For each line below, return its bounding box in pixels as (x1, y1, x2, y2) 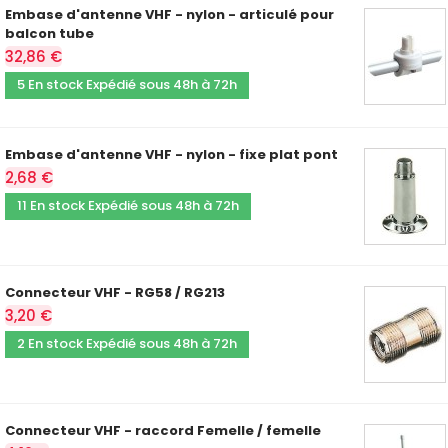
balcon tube (5, 23, 94, 43)
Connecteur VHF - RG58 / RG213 (5, 282, 225, 302)
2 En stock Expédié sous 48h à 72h (17, 333, 237, 353)
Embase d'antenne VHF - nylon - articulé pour (5, 4, 334, 24)
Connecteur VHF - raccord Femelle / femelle (5, 420, 321, 440)
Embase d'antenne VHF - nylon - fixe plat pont (5, 144, 338, 164)
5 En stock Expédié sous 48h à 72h (17, 74, 237, 94)
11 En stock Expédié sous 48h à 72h (17, 195, 239, 215)
